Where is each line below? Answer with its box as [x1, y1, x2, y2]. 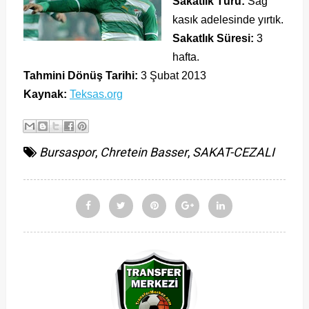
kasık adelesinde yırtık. [172, 14, 283, 26]
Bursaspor [39, 145, 95, 159]
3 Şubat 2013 [137, 70, 206, 81]
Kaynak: [23, 88, 67, 100]
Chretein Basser [99, 145, 188, 159]
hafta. [172, 51, 199, 63]
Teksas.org [69, 88, 123, 100]
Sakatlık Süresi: [172, 32, 254, 44]
